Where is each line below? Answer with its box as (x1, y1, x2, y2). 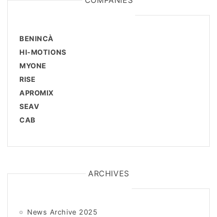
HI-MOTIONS (19, 48, 66, 57)
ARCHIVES (88, 169, 129, 179)
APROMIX (19, 89, 54, 97)
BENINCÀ (19, 34, 54, 43)
